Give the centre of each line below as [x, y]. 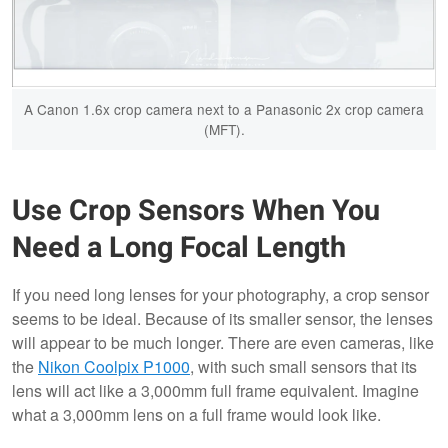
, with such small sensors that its [303, 366]
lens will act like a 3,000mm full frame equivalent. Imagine [215, 390]
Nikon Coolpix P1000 [114, 366]
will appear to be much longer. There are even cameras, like [223, 342]
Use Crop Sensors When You [196, 210]
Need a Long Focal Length [179, 247]
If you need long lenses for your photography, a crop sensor [220, 294]
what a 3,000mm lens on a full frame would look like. [196, 414]
